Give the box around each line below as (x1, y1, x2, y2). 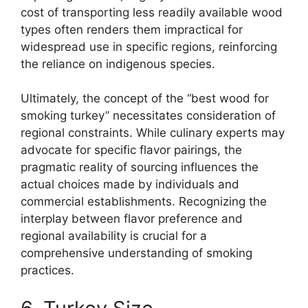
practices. (21, 263, 74, 278)
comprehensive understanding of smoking (21, 246, 252, 261)
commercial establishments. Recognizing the (21, 195, 267, 209)
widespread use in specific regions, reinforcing (21, 39, 277, 54)
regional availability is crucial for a (21, 229, 207, 243)
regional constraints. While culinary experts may (21, 126, 285, 140)
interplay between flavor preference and (21, 212, 243, 226)
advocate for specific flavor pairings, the (21, 143, 242, 157)
